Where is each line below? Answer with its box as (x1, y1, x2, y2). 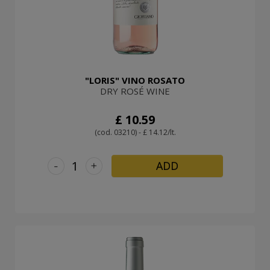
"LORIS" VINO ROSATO (85, 74, 185, 86)
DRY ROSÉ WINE (100, 84, 170, 97)
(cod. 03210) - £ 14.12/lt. (94, 127, 176, 137)
